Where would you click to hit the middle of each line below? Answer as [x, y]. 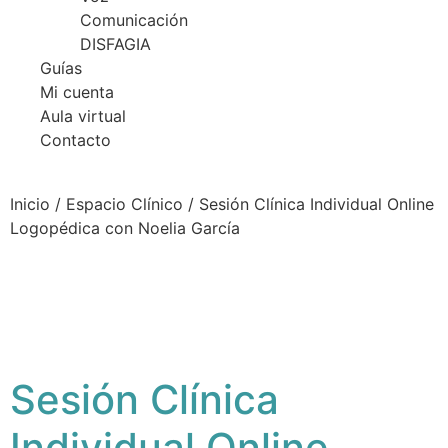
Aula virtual [83, 116]
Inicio [30, 204]
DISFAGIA [115, 44]
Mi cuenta [77, 92]
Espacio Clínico [124, 204]
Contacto [75, 140]
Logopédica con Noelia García [125, 228]
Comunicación [134, 20]
